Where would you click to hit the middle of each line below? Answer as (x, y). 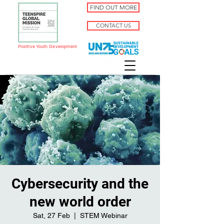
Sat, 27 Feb (51, 215)
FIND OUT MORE (113, 7)
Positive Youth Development (48, 46)
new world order (80, 202)
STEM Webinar (103, 215)
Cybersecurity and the (80, 184)
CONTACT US (113, 25)
